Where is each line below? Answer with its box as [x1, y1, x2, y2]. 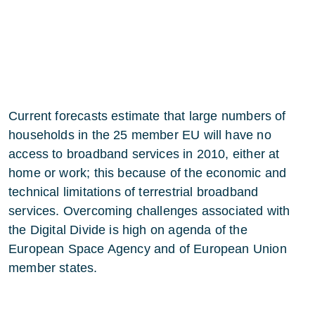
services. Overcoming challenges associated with [8, 204, 290, 218]
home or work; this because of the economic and [8, 166, 287, 180]
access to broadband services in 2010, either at [8, 147, 280, 161]
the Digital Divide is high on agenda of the [8, 223, 247, 237]
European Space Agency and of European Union [8, 242, 287, 256]
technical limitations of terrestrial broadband [8, 185, 259, 199]
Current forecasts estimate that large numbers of [8, 109, 286, 123]
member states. [8, 261, 98, 275]
